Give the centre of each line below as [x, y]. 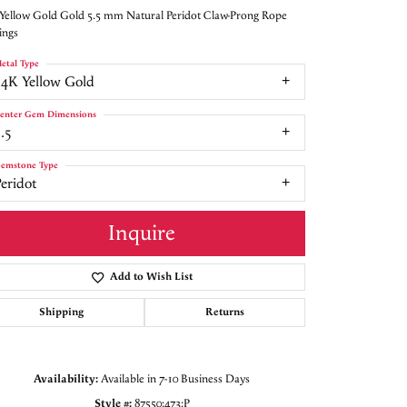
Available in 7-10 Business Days [175, 379]
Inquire [142, 234]
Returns [225, 313]
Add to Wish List [151, 277]
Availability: [66, 379]
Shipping [61, 313]
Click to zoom [242, 370]
